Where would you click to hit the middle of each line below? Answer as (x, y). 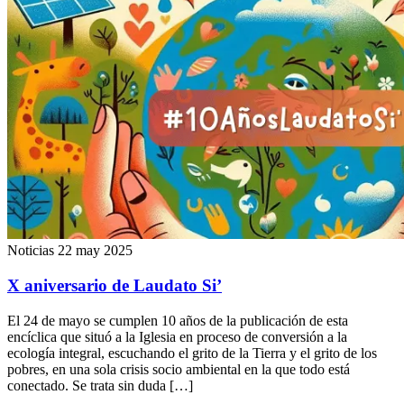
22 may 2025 (95, 251)
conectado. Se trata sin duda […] (100, 385)
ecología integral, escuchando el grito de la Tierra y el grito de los (192, 353)
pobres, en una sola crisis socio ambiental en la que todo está (179, 369)
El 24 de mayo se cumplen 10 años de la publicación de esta (178, 320)
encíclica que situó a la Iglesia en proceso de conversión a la (177, 336)
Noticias (31, 251)
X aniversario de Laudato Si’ (115, 286)
